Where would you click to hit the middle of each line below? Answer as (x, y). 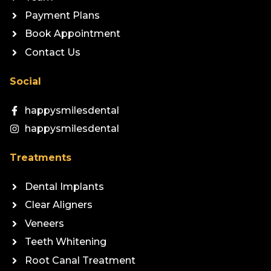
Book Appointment (73, 34)
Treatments (41, 158)
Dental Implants (64, 187)
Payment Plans (62, 15)
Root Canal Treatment (80, 260)
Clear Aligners (59, 205)
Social (25, 81)
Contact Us (53, 52)
